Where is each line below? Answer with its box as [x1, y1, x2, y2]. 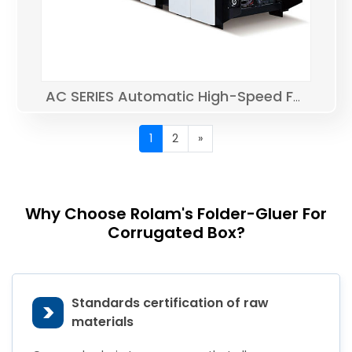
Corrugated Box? [107, 222, 245, 244]
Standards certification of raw [71, 294, 269, 312]
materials [71, 313, 134, 331]
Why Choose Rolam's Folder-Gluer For [25, 203, 327, 225]
